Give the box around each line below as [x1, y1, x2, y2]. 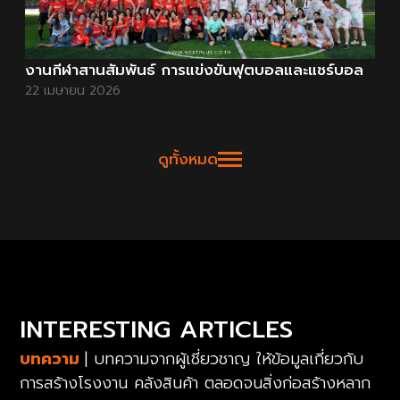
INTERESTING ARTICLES [20, 311, 294, 347]
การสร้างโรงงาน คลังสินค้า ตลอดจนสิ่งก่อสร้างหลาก [20, 370, 371, 396]
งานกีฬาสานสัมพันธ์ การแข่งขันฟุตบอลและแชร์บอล [25, 57, 364, 81]
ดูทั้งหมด [158, 146, 218, 171]
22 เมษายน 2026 [25, 80, 121, 100]
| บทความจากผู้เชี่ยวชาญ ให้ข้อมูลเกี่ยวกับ [85, 346, 364, 371]
